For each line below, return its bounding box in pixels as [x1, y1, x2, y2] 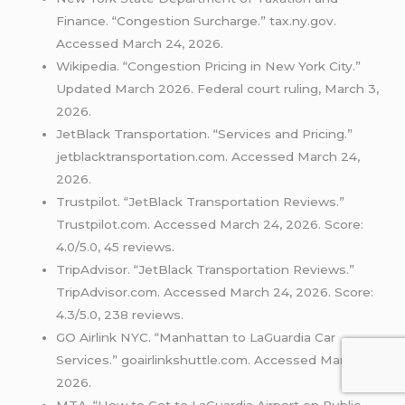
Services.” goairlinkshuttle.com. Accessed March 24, [56, 352, 383, 367]
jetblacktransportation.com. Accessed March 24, [56, 148, 361, 164]
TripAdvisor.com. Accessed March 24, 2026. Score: [56, 284, 374, 299]
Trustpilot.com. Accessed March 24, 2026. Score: [56, 216, 364, 231]
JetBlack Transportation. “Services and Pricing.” [56, 126, 353, 141]
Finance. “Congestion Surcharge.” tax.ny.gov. [56, 13, 337, 28]
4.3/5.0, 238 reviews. [56, 306, 184, 322]
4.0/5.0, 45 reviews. [56, 239, 175, 254]
